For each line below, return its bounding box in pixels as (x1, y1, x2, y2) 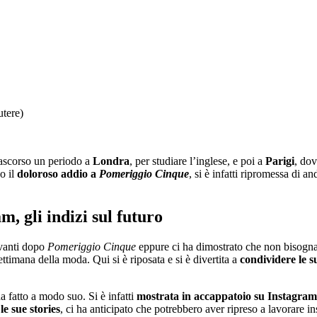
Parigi (265, 154, 294, 167)
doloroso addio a (17, 167, 99, 180)
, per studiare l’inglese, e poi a (129, 154, 265, 167)
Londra (93, 154, 129, 167)
